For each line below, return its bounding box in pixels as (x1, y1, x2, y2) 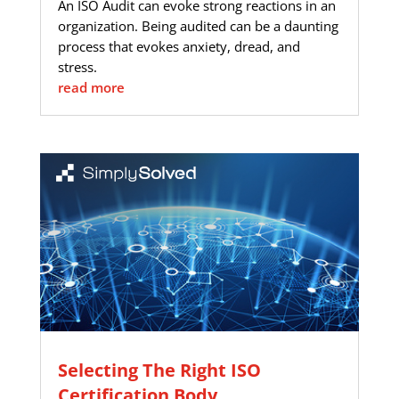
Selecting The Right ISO (57, 358, 261, 383)
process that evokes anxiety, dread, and (57, 37, 300, 56)
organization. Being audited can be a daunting (57, 17, 338, 36)
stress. (57, 58, 97, 77)
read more (57, 78, 125, 97)
